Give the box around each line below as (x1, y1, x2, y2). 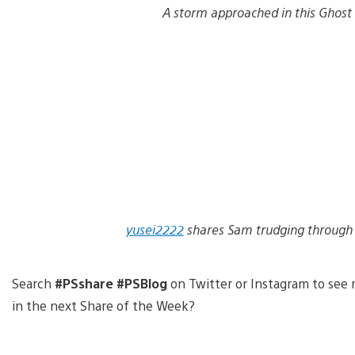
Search (12, 274, 52, 292)
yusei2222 (125, 220, 184, 238)
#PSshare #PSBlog (52, 274, 167, 292)
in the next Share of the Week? (12, 296, 198, 314)
